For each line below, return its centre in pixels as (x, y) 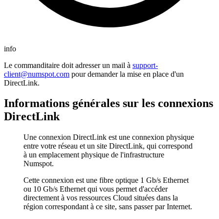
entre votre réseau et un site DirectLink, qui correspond (108, 146)
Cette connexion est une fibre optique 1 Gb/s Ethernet (106, 180)
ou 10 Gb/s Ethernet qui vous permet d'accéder (96, 189)
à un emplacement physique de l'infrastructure (94, 155)
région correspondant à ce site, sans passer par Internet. (108, 207)
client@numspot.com (37, 74)
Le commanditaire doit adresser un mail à (68, 65)
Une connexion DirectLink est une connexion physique (109, 137)
